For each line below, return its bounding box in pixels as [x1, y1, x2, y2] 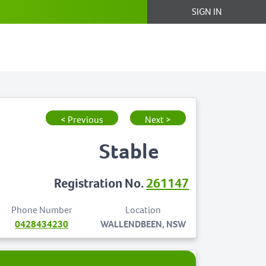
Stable [99, 137, 160, 165]
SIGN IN [191, 5, 222, 18]
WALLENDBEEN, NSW [100, 218, 186, 230]
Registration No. [54, 175, 147, 192]
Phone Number [11, 204, 72, 216]
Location [125, 204, 161, 216]
